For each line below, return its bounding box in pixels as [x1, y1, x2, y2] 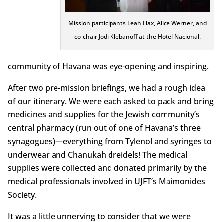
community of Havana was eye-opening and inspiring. [7, 60, 209, 72]
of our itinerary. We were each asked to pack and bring [7, 95, 214, 107]
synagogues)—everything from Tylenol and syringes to [7, 135, 212, 147]
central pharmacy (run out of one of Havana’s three [7, 122, 201, 133]
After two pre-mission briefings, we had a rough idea [7, 82, 205, 93]
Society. [7, 189, 37, 200]
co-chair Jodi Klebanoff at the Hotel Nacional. [74, 32, 201, 41]
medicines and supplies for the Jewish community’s [7, 109, 200, 120]
